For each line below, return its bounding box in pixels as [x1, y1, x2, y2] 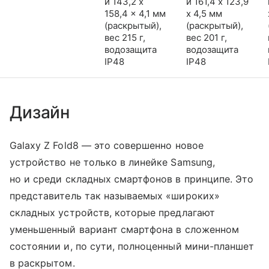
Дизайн [10, 101, 70, 122]
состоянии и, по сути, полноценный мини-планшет [10, 240, 255, 252]
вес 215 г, [104, 31, 145, 43]
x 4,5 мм [186, 7, 222, 19]
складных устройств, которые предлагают [10, 206, 215, 219]
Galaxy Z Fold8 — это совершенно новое [10, 139, 204, 151]
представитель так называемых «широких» [10, 189, 220, 202]
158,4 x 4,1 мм [104, 7, 166, 19]
